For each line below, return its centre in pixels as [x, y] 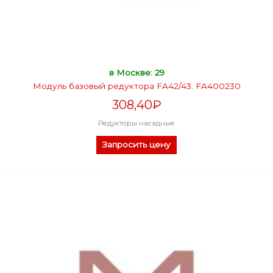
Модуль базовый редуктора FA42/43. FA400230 [136, 86]
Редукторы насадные [136, 123]
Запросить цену [136, 145]
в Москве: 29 [136, 73]
